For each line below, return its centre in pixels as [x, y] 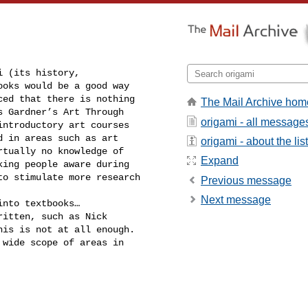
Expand [220, 161]
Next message [236, 200]
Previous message [246, 180]
